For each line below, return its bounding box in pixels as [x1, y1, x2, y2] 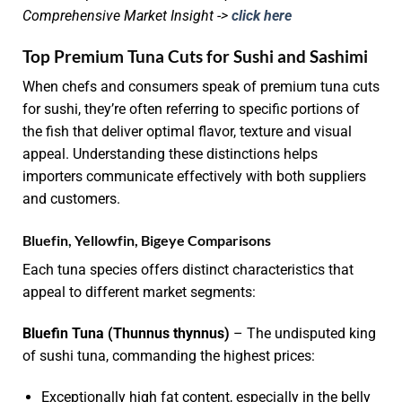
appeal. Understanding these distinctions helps [22, 145, 318, 163]
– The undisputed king [230, 325, 376, 343]
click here [232, 7, 292, 25]
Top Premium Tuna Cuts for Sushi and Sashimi [22, 45, 368, 66]
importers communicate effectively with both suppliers [22, 168, 366, 186]
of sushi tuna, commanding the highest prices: [22, 347, 315, 365]
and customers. [22, 190, 120, 208]
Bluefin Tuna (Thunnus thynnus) [22, 325, 230, 343]
